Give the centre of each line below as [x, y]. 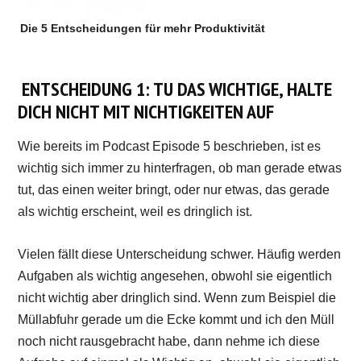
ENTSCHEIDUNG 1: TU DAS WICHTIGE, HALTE [175, 89]
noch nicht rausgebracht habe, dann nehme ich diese [169, 341]
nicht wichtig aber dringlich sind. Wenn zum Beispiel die [177, 297]
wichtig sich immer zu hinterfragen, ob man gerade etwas [180, 168]
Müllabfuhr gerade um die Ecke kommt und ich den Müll [176, 319]
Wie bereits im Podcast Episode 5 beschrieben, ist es [170, 146]
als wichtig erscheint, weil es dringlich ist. [135, 211]
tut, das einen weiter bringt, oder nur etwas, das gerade [174, 189]
